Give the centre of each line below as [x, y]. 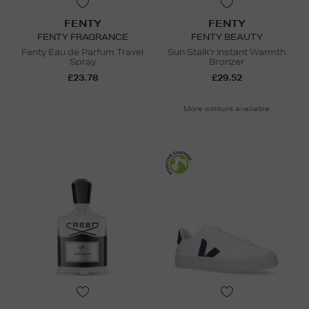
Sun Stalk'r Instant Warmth [227, 52]
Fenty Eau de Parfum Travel [82, 52]
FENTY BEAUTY [227, 37]
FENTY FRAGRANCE [82, 37]
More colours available [227, 108]
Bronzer [227, 61]
